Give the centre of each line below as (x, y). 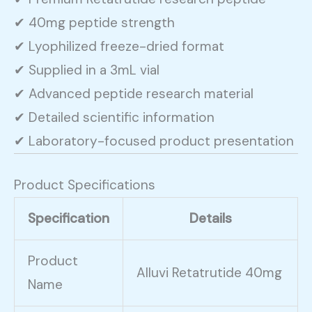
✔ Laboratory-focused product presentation (154, 141)
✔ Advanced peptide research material (134, 93)
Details (210, 219)
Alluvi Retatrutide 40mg (209, 273)
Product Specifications (85, 185)
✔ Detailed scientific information (114, 117)
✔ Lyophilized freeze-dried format (119, 46)
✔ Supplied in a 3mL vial (87, 70)
